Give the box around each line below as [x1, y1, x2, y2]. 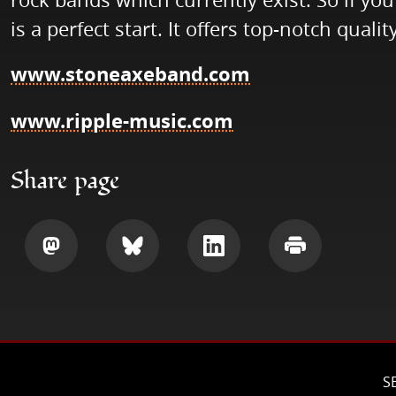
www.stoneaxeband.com [11, 60, 250, 88]
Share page [11, 164, 120, 199]
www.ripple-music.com [11, 107, 233, 135]
